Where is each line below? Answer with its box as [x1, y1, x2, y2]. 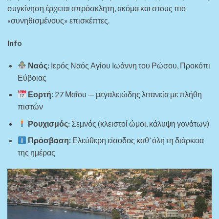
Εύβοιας [17, 72, 46, 82]
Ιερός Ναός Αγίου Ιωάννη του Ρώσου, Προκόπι [49, 60, 211, 70]
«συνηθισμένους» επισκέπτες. [7, 15, 109, 25]
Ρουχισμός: [28, 118, 70, 128]
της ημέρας [17, 148, 55, 157]
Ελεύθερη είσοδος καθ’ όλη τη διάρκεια [71, 135, 204, 145]
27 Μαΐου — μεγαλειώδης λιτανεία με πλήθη [53, 89, 202, 99]
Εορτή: [28, 89, 54, 99]
